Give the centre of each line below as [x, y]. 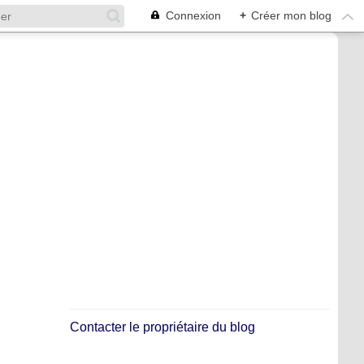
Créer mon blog [291, 15]
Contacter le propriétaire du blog [162, 327]
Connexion [193, 15]
